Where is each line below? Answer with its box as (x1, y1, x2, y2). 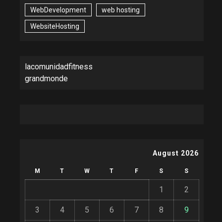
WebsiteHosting (30, 22, 79, 30)
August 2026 (153, 149, 199, 157)
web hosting (102, 5, 140, 14)
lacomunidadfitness (25, 61, 93, 71)
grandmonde (25, 73, 68, 83)
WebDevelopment (30, 5, 86, 14)
